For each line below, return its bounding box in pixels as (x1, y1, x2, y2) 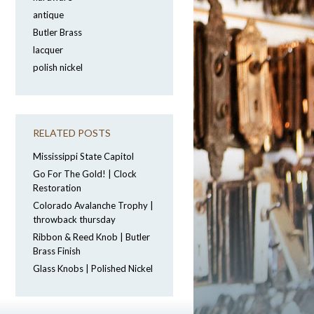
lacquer (33, 44, 63, 55)
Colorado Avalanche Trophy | (33, 200, 153, 211)
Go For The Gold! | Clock (33, 168, 137, 179)
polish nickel (33, 62, 83, 73)
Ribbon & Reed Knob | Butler (33, 231, 150, 243)
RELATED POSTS (33, 127, 111, 139)
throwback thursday (33, 214, 116, 225)
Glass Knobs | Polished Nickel (33, 263, 153, 274)
